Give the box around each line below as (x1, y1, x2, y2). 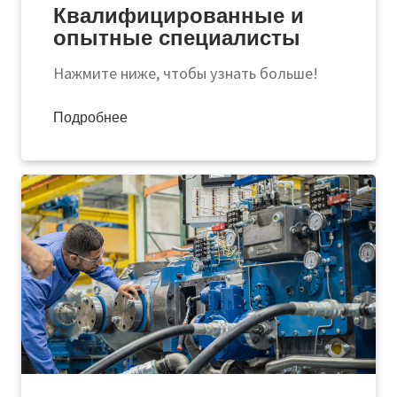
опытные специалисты (53, 24, 300, 51)
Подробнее (53, 109, 132, 127)
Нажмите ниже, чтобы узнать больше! (53, 62, 318, 83)
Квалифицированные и (53, 2, 304, 28)
